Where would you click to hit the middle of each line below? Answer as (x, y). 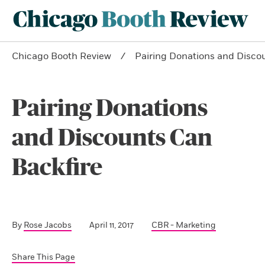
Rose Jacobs (48, 225)
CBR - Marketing (184, 225)
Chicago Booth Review (62, 56)
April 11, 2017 (112, 225)
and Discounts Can (112, 138)
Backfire (57, 168)
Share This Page (43, 257)
